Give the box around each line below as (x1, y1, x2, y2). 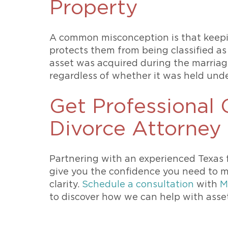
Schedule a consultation (82, 180, 194, 189)
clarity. (49, 180, 82, 189)
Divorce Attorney (49, 119, 221, 139)
